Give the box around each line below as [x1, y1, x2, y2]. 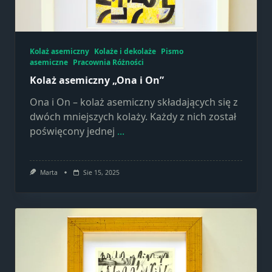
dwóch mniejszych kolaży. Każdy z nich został [30, 110, 236, 123]
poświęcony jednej [30, 124, 115, 138]
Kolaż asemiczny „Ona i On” [30, 73, 164, 87]
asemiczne [30, 57, 68, 67]
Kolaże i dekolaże [94, 46, 156, 56]
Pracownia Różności [73, 57, 144, 67]
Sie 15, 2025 [83, 168, 120, 177]
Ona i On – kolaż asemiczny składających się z [30, 95, 238, 109]
